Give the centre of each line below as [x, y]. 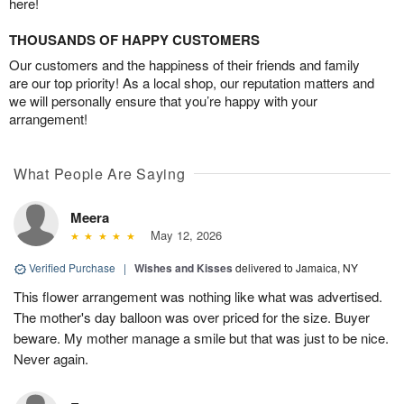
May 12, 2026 [182, 235]
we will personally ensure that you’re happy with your [163, 101]
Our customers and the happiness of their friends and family [184, 65]
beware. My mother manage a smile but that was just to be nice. [201, 338]
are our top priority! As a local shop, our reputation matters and [192, 83]
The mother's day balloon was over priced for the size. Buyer [192, 317]
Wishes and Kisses [184, 268]
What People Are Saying [100, 174]
